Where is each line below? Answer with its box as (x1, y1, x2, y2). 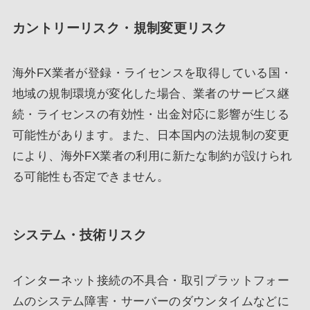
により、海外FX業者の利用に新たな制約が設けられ (12, 149, 293, 163)
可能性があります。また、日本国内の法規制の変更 (12, 129, 290, 143)
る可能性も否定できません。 (12, 170, 170, 184)
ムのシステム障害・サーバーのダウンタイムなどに (12, 294, 290, 308)
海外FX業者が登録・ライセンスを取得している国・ (12, 66, 293, 80)
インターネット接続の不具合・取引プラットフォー (12, 273, 290, 287)
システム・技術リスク (12, 228, 147, 243)
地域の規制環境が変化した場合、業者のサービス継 (12, 87, 290, 101)
